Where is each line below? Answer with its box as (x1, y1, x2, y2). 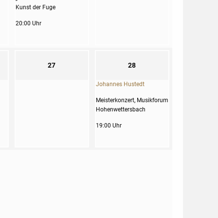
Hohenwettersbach (95, 106, 145, 113)
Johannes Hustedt (95, 81, 145, 88)
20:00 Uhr (15, 20, 41, 27)
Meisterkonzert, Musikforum (95, 97, 168, 104)
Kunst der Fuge (15, 4, 55, 11)
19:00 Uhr (95, 122, 122, 129)
